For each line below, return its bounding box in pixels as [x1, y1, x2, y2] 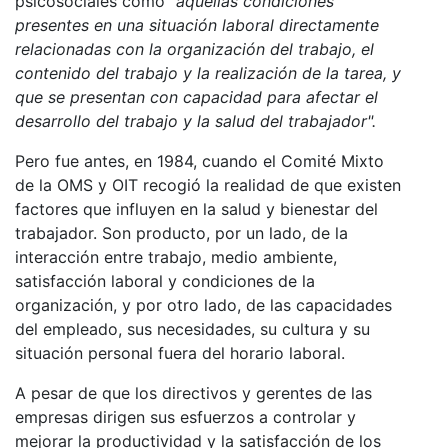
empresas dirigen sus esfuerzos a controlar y [15, 406, 356, 427]
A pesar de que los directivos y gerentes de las [15, 382, 372, 403]
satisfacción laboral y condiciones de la [15, 270, 315, 291]
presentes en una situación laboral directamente [15, 14, 379, 35]
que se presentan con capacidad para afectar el [15, 86, 378, 107]
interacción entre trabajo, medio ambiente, [15, 246, 337, 267]
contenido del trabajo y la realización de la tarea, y [15, 62, 401, 83]
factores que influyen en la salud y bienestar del [15, 198, 378, 219]
